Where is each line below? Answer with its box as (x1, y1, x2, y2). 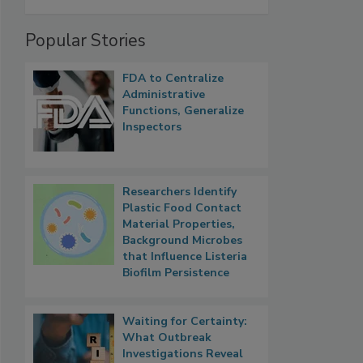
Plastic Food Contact (122, 199, 241, 216)
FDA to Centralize (122, 70, 224, 86)
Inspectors (122, 118, 181, 135)
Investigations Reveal (122, 345, 243, 361)
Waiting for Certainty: (122, 313, 247, 329)
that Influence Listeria (122, 248, 247, 264)
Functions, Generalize (122, 102, 244, 118)
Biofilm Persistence (122, 264, 229, 280)
